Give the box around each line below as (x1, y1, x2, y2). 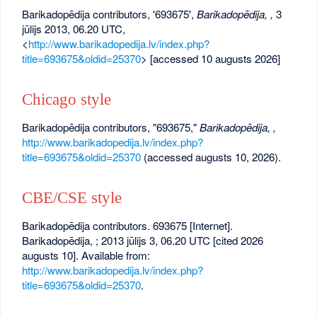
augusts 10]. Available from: (22, 247, 151, 263)
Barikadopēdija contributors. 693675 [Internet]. (22, 217, 234, 233)
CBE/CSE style (22, 189, 122, 207)
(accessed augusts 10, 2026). (141, 149, 282, 164)
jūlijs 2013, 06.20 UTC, (22, 21, 126, 36)
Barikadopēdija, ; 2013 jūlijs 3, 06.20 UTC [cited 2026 (22, 232, 264, 248)
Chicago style (22, 91, 112, 109)
